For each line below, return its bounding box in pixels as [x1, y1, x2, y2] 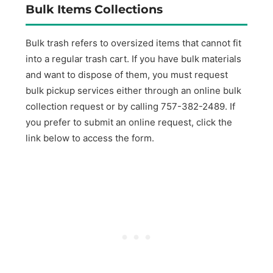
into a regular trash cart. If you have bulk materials [26, 52, 242, 65]
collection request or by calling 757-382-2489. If [26, 100, 236, 112]
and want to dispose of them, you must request [26, 68, 229, 80]
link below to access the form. [26, 132, 155, 144]
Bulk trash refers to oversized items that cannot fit [26, 37, 242, 49]
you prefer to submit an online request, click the [26, 116, 233, 128]
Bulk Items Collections [26, 2, 163, 17]
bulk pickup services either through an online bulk [26, 84, 242, 96]
